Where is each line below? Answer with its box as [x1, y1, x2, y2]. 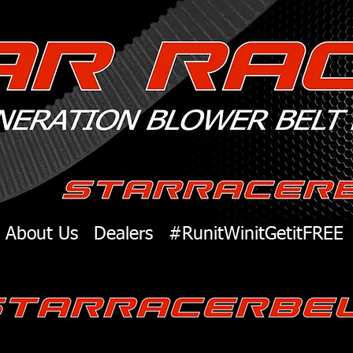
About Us [6, 225, 78, 243]
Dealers [94, 225, 153, 243]
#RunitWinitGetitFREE [169, 225, 344, 243]
